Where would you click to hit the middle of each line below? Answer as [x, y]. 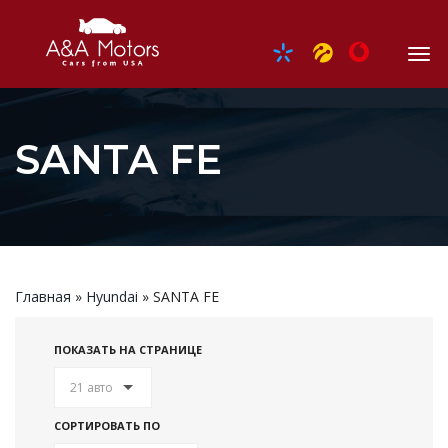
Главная [43, 297]
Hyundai [112, 297]
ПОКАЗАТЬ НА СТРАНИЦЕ [128, 350]
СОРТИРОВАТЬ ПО [107, 426]
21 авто [91, 388]
